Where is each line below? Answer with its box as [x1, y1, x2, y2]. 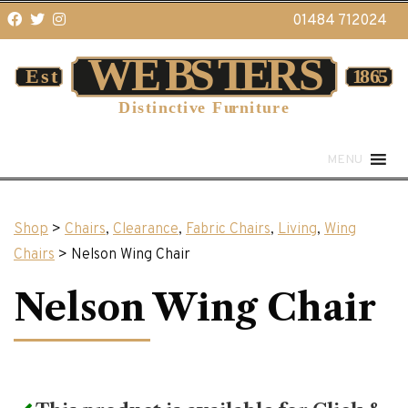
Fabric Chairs [186, 220, 270, 239]
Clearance [113, 220, 178, 239]
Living [278, 220, 317, 239]
